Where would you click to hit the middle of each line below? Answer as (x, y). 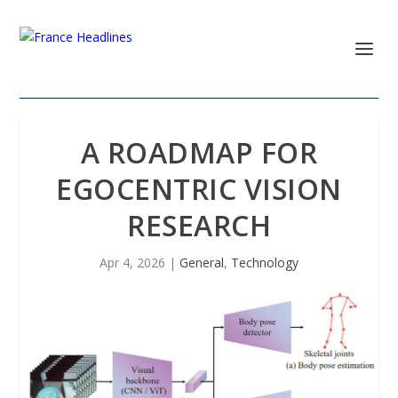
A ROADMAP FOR (199, 152)
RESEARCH (199, 225)
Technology (265, 263)
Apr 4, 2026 (132, 263)
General (202, 263)
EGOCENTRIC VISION (199, 189)
